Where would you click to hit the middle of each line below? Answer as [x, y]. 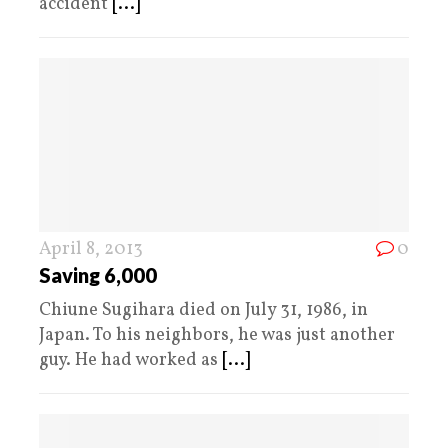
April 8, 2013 [91, 250]
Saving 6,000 [98, 275]
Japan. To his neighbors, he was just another [217, 336]
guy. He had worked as [130, 361]
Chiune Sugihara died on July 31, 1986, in [203, 311]
